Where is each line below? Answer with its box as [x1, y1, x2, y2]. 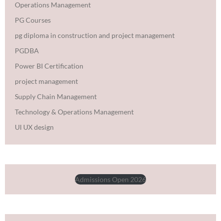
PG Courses [15, 15, 51, 24]
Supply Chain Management [15, 92, 97, 101]
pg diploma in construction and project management [15, 31, 175, 39]
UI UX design [15, 122, 54, 131]
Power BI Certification [15, 61, 83, 70]
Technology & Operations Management [15, 107, 134, 116]
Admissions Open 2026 [75, 175, 146, 184]
